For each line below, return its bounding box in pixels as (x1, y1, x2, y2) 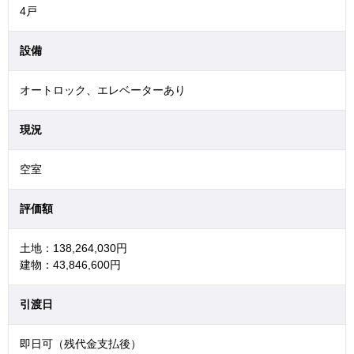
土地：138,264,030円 (20, 242, 127, 255)
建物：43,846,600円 (20, 258, 121, 272)
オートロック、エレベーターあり (20, 84, 186, 97)
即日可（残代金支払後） (20, 337, 141, 351)
